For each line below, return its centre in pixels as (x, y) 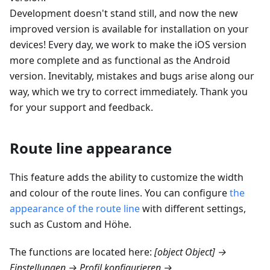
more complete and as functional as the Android (120, 60)
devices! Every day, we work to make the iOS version (128, 44)
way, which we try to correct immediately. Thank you (129, 91)
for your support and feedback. (81, 107)
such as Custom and (57, 224)
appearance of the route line (75, 208)
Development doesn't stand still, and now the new (124, 13)
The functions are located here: (82, 252)
